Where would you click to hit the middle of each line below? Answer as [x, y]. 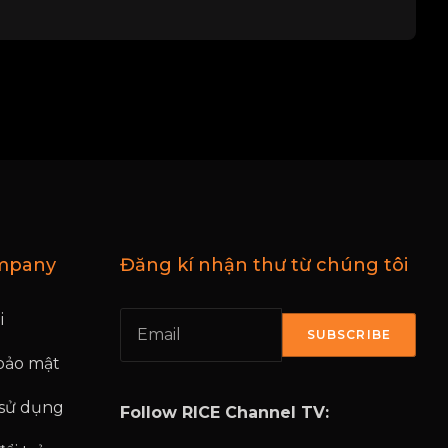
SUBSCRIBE [348, 334]
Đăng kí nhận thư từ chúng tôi [263, 264]
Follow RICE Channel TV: [224, 412]
